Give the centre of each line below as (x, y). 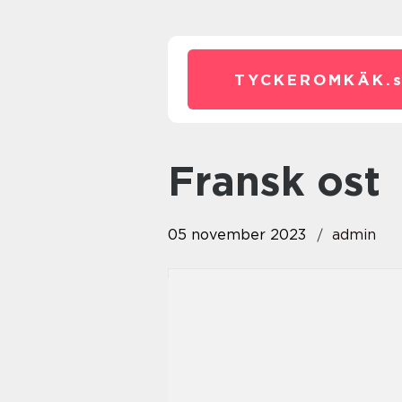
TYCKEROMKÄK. (313, 80)
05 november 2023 (237, 235)
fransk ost (288, 181)
